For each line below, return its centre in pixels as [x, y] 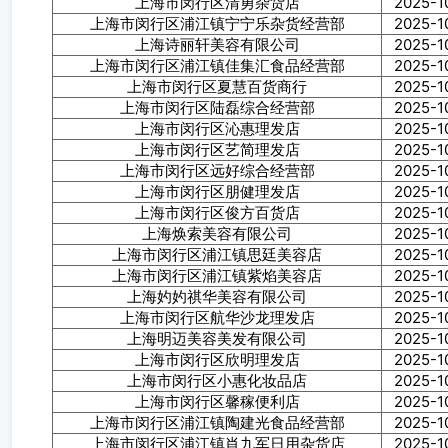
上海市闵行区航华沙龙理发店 [217, 317]
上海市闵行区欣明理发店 [217, 359]
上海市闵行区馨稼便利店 [217, 401]
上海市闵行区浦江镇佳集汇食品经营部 [217, 65]
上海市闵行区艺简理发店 [217, 149]
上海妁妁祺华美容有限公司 [217, 296]
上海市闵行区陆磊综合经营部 [217, 107]
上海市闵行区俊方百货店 [217, 212]
